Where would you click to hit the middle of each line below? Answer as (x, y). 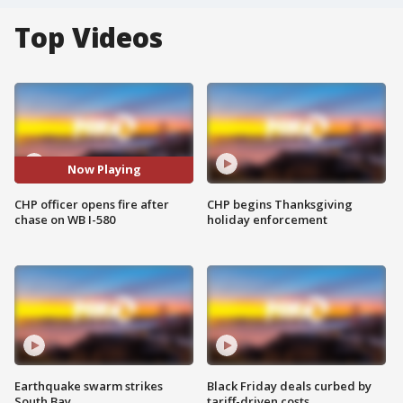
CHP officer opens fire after (92, 204)
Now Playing (104, 170)
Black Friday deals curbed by (289, 386)
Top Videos (89, 37)
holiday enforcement (267, 219)
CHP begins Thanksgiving (280, 204)
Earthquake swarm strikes (89, 386)
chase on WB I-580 (65, 219)
